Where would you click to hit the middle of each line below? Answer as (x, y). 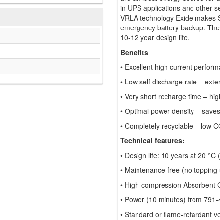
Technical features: (152, 141)
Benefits (134, 52)
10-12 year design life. (155, 38)
